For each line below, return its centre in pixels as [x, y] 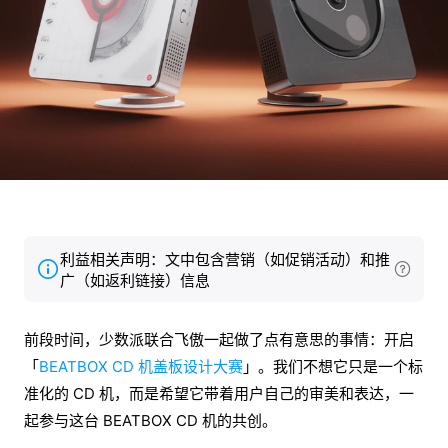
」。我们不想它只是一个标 [333, 367]
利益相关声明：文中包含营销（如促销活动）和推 [225, 260]
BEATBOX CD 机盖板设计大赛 [141, 367]
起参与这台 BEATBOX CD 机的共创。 [150, 421]
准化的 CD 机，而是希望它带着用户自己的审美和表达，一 [219, 394]
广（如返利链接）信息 [135, 281]
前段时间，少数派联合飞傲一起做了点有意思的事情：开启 [219, 340]
